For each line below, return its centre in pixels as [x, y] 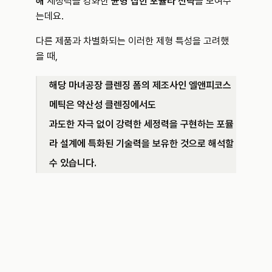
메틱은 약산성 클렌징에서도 [104, 105]
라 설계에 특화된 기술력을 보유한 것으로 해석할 [141, 144]
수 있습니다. [73, 163]
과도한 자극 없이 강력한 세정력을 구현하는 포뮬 [141, 124]
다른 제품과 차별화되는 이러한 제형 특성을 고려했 [132, 41]
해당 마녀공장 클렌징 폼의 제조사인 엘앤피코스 [140, 86]
